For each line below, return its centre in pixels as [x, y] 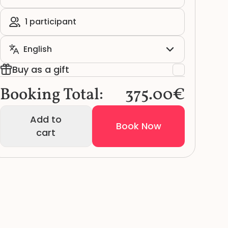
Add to [46, 119]
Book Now [138, 126]
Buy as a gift [40, 69]
